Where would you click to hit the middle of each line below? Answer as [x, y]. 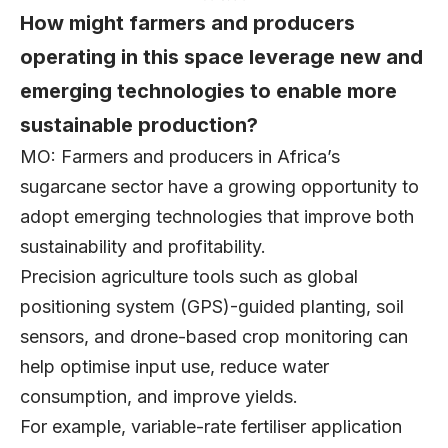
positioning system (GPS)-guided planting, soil [212, 307]
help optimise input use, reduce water [174, 367]
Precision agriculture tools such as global [189, 277]
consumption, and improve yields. [164, 397]
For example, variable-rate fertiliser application [211, 427]
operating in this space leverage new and [221, 57]
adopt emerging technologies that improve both [217, 217]
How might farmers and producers [187, 23]
